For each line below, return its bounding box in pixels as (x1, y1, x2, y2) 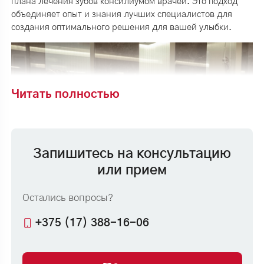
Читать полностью (11, 88, 120, 100)
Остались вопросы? (22, 193, 113, 203)
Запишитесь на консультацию (33, 147, 231, 161)
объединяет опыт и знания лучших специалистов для (11, 9, 232, 19)
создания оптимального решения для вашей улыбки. (11, 22, 232, 32)
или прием (97, 163, 167, 177)
